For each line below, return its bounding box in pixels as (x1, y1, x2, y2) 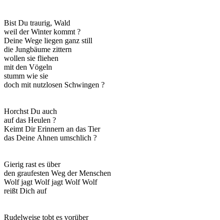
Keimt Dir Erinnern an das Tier (4, 124, 100, 133)
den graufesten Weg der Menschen (4, 168, 111, 177)
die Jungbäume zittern (4, 45, 72, 54)
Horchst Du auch (4, 107, 59, 115)
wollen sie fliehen (4, 54, 58, 62)
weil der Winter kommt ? (4, 27, 81, 36)
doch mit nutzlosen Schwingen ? (4, 80, 105, 89)
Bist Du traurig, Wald (4, 18, 70, 27)
